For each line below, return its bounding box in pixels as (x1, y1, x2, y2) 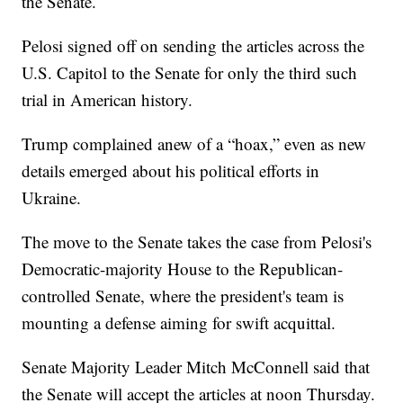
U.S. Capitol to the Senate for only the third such (22, 61, 358, 85)
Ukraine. (22, 186, 82, 210)
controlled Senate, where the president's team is (22, 284, 345, 308)
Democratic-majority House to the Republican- (22, 257, 344, 281)
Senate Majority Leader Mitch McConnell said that (22, 355, 371, 379)
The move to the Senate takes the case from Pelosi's (22, 230, 372, 254)
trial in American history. (22, 88, 193, 112)
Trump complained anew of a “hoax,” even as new (22, 132, 367, 156)
